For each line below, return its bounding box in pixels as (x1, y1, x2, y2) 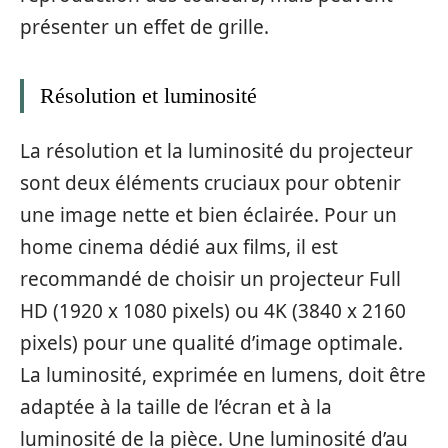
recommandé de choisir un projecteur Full (20, 266, 401, 292)
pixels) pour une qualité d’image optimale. (20, 330, 403, 356)
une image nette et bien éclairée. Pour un (20, 202, 397, 228)
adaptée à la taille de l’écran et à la (20, 394, 332, 420)
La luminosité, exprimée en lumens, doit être (20, 362, 426, 388)
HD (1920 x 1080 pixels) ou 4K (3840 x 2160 (20, 298, 406, 324)
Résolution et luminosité (40, 82, 257, 108)
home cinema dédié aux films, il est (20, 234, 338, 260)
